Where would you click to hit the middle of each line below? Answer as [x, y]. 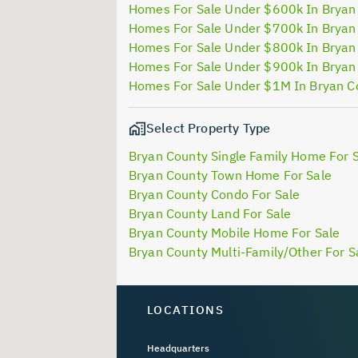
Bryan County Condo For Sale [215, 195]
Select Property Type [209, 128]
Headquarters [178, 348]
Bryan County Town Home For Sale [230, 175]
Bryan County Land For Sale [210, 214]
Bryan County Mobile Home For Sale [235, 233]
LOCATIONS [185, 310]
